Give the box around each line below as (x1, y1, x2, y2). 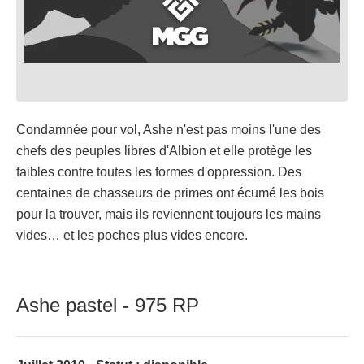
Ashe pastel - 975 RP (16, 294, 199, 317)
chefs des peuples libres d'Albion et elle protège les (16, 144, 312, 158)
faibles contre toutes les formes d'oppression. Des (16, 165, 301, 180)
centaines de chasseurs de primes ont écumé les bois (16, 186, 324, 201)
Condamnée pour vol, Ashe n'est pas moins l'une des (16, 123, 321, 137)
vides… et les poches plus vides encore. (16, 228, 248, 243)
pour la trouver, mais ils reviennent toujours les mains (16, 207, 321, 222)
